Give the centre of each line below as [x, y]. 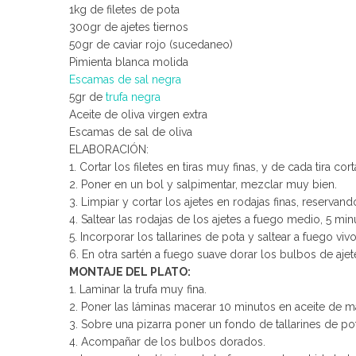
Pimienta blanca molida [129, 62]
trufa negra [133, 97]
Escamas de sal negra [125, 79]
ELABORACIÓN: [109, 149]
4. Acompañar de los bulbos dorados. [167, 342]
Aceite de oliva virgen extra [138, 114]
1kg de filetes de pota [124, 10]
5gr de [87, 97]
